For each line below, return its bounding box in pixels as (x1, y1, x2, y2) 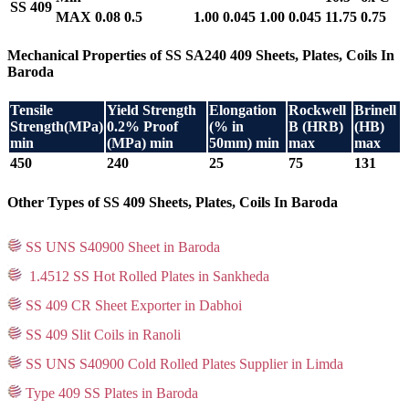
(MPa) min (107, 135, 173, 152)
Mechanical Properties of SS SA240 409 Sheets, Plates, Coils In (7, 47, 394, 64)
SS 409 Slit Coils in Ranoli (26, 326, 181, 342)
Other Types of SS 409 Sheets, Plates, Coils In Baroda (7, 194, 338, 210)
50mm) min (209, 135, 279, 152)
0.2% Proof (107, 119, 178, 135)
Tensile (10, 102, 53, 119)
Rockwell (288, 102, 346, 119)
